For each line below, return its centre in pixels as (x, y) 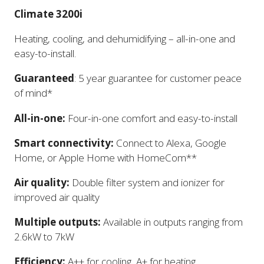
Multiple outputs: (57, 222)
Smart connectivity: (64, 143)
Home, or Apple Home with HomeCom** (105, 157)
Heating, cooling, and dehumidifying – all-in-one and (125, 39)
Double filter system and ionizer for (147, 182)
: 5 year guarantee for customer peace (158, 78)
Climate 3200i (48, 14)
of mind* (33, 93)
